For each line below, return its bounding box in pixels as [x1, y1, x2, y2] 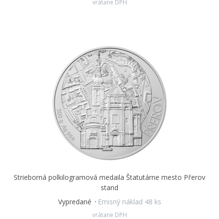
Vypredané [58, 197, 93, 206]
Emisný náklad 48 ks [97, 197, 161, 206]
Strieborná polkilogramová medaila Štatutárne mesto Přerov [14, 173, 205, 182]
